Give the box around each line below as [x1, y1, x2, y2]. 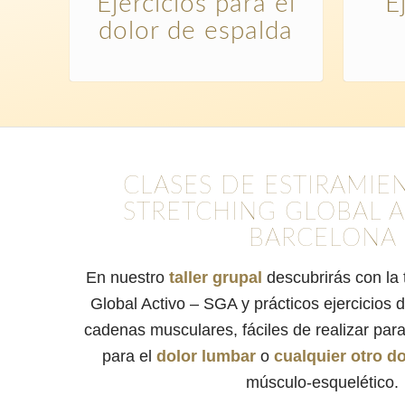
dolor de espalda [99, 18, 294, 43]
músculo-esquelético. [246, 373, 400, 392]
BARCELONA [248, 226, 397, 250]
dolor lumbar [156, 347, 257, 366]
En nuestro [86, 268, 170, 287]
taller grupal [169, 268, 263, 287]
